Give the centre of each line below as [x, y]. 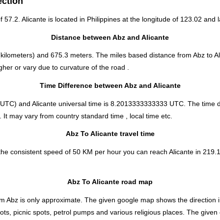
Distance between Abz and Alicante [110, 37]
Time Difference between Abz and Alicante [110, 85]
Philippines [104, 19]
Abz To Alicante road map [110, 182]
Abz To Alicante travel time [110, 134]
